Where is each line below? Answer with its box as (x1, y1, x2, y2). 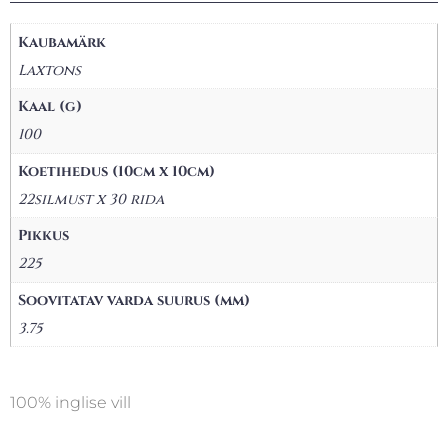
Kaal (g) (18, 97, 83, 117)
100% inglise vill (10, 392, 131, 412)
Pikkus (18, 226, 70, 246)
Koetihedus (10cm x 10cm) (18, 161, 216, 181)
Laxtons (18, 60, 82, 80)
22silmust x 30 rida (18, 189, 165, 209)
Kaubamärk (18, 32, 107, 52)
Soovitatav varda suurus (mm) (18, 290, 251, 310)
